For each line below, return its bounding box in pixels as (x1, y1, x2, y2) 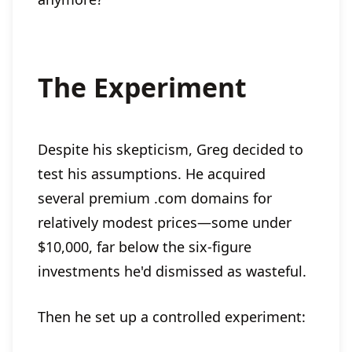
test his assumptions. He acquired (38, 163, 266, 183)
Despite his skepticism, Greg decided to (38, 139, 303, 159)
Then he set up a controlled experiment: (38, 306, 306, 326)
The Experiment (38, 69, 247, 105)
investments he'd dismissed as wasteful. (38, 261, 306, 280)
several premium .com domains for (38, 188, 272, 207)
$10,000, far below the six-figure (38, 236, 251, 256)
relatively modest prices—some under (38, 212, 291, 232)
